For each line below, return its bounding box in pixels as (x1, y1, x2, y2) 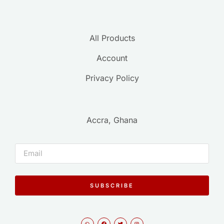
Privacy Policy (85, 73, 139, 83)
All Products (89, 33, 135, 43)
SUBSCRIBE (90, 181, 134, 189)
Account (96, 53, 127, 63)
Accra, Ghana (86, 115, 137, 125)
